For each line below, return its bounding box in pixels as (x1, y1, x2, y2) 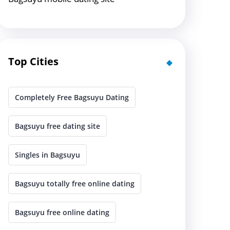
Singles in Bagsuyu (15, 149, 80, 160)
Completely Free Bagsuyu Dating (15, 92, 129, 102)
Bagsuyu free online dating (15, 207, 109, 217)
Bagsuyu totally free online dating (15, 178, 135, 188)
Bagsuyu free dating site (15, 121, 100, 131)
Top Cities (8, 54, 59, 68)
